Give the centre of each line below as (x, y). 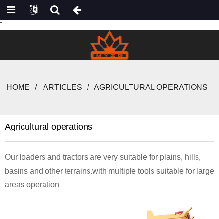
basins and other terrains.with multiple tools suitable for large (109, 171)
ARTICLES (63, 87)
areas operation (32, 185)
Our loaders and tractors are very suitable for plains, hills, (103, 157)
